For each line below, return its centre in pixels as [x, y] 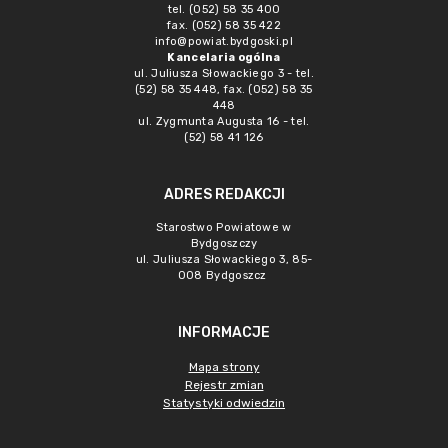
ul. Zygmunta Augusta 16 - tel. [224, 121]
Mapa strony [224, 367]
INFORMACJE [224, 332]
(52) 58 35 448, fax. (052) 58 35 [224, 89]
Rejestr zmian [224, 385]
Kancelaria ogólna [224, 57]
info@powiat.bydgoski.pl [224, 41]
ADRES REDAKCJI [224, 194]
